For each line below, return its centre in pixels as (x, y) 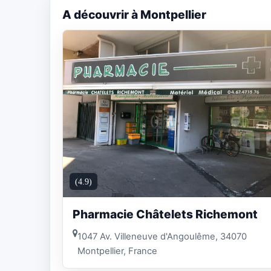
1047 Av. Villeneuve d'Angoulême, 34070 (162, 237)
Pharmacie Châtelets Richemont (165, 214)
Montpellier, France (117, 251)
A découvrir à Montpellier (134, 14)
